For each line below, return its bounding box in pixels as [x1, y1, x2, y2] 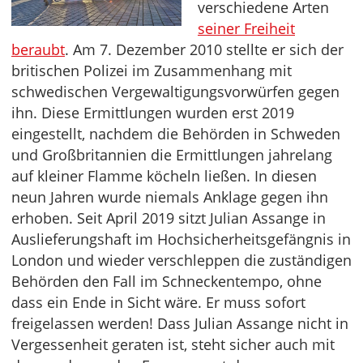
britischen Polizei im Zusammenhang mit [11, 61, 292, 81]
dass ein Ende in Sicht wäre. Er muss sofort [11, 293, 305, 313]
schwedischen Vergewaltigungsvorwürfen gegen [11, 82, 340, 102]
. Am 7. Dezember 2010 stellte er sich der [65, 40, 344, 60]
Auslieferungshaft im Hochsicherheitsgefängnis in [11, 229, 351, 250]
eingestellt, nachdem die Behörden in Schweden [11, 124, 340, 144]
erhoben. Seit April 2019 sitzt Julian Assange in [11, 208, 326, 228]
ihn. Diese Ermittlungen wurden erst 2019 [11, 103, 294, 123]
